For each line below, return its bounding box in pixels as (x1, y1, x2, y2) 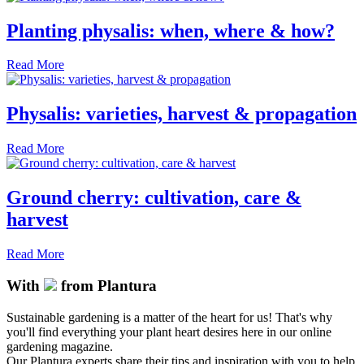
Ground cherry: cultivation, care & (6, 187, 301, 209)
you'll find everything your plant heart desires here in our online (6, 324, 331, 339)
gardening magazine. (6, 339, 113, 353)
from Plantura (57, 276, 157, 294)
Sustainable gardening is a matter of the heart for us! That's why (6, 310, 332, 324)
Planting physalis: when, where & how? (6, 19, 335, 41)
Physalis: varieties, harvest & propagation (6, 103, 357, 125)
